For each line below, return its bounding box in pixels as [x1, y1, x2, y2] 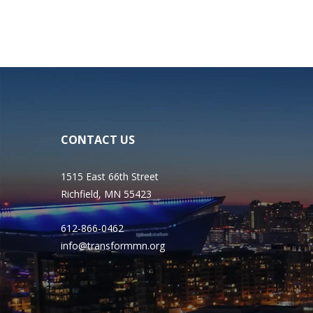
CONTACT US [61, 132, 135, 147]
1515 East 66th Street [61, 170, 159, 183]
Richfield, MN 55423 [61, 187, 152, 201]
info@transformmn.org [61, 239, 165, 252]
